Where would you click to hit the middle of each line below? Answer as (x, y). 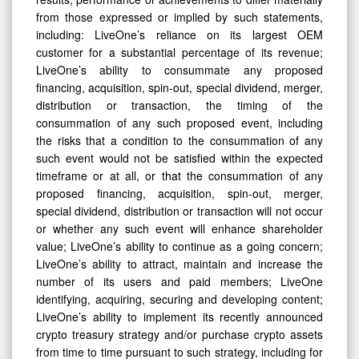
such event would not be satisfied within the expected (179, 157)
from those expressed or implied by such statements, (179, 16)
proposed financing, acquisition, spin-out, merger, (179, 193)
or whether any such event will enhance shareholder (179, 228)
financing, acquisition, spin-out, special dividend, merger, (179, 87)
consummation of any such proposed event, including (179, 122)
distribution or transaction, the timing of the (179, 105)
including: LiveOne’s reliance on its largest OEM (179, 34)
